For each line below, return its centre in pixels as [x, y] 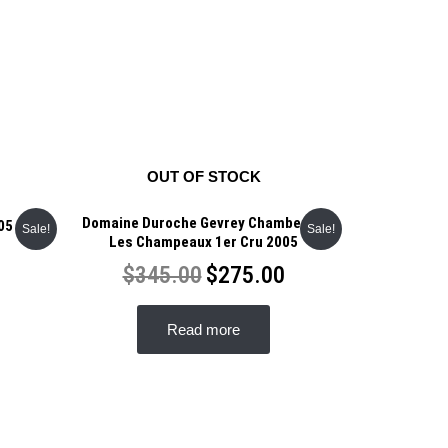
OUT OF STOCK [203, 176]
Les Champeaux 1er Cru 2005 [203, 242]
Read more [203, 329]
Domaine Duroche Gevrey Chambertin [203, 223]
